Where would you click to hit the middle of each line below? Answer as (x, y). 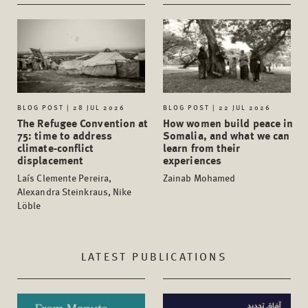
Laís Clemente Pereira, (65, 177)
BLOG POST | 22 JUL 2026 (217, 107)
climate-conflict (56, 147)
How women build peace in (228, 122)
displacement (51, 159)
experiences (192, 159)
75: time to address (65, 135)
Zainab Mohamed (199, 177)
